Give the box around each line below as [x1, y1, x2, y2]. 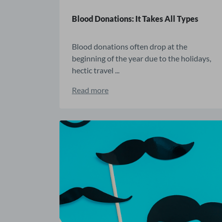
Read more [72, 85, 109, 95]
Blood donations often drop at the [72, 42, 187, 52]
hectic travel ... [72, 65, 119, 75]
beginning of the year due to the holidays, [72, 54, 211, 63]
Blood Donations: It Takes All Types [72, 14, 198, 24]
